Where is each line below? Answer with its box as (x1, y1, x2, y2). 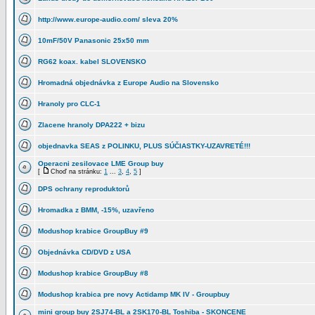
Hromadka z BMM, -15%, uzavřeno (38, 206, 154, 214)
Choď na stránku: (51, 168, 104, 175)
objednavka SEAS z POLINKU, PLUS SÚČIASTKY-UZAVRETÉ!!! (38, 142, 250, 150)
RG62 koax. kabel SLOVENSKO (38, 58, 146, 65)
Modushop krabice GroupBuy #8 (38, 269, 148, 277)
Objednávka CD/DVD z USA (38, 248, 131, 256)
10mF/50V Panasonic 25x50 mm (38, 37, 149, 44)
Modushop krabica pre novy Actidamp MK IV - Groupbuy (38, 290, 230, 298)
